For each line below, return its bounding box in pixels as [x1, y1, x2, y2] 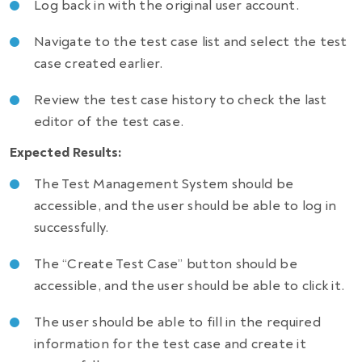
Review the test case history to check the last [34, 91, 327, 109]
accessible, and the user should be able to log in [34, 197, 337, 215]
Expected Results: [10, 144, 122, 162]
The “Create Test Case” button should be [34, 255, 297, 273]
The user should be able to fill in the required [34, 314, 321, 331]
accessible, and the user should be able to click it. [34, 277, 345, 295]
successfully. [34, 219, 109, 237]
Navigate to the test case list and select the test [34, 33, 347, 51]
